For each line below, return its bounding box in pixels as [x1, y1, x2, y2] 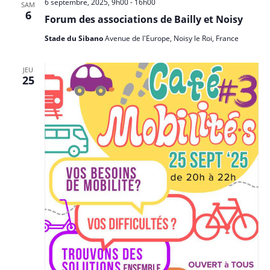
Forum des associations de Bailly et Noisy [44, 13, 243, 27]
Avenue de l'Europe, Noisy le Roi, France [104, 33, 239, 44]
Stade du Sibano [44, 33, 105, 44]
